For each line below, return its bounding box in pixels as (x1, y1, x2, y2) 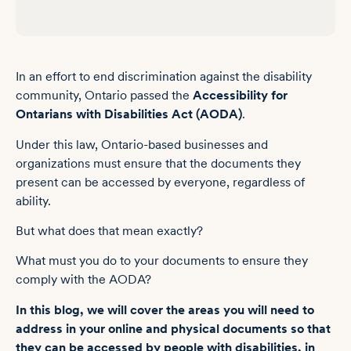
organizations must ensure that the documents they (16, 155, 301, 171)
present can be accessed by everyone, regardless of (16, 174, 305, 190)
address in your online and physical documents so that (16, 320, 331, 336)
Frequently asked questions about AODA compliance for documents (305, 71, 314, 86)
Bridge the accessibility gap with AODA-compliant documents (308, 42, 317, 58)
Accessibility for (193, 88, 288, 103)
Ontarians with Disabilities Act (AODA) (16, 107, 242, 122)
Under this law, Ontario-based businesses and (16, 136, 268, 152)
